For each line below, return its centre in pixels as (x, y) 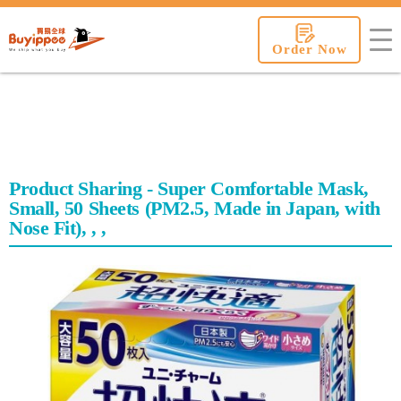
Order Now (309, 49)
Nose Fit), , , (58, 228)
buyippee (131, 28)
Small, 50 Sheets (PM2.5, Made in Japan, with (195, 208)
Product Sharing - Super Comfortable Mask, (189, 188)
